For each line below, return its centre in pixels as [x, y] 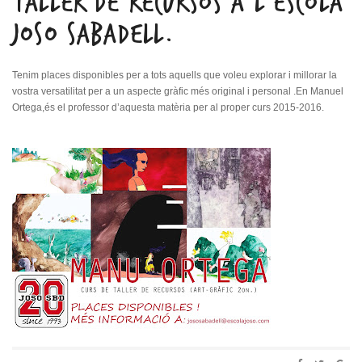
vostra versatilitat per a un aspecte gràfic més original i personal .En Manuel [178, 91]
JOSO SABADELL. [93, 35]
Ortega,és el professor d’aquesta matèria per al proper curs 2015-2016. [168, 107]
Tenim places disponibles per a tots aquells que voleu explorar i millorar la [175, 75]
